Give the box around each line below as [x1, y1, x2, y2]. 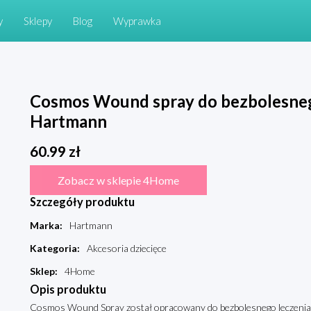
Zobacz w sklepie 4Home [57, 174, 179, 187]
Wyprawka [113, 15, 161, 27]
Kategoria [29, 242, 77, 255]
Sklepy [24, 15, 52, 27]
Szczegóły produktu [29, 195, 135, 209]
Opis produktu [29, 283, 106, 296]
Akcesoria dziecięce [86, 242, 167, 255]
